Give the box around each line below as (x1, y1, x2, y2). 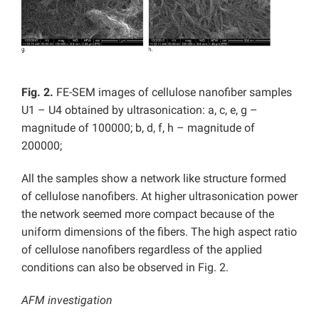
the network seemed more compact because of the (21, 207, 274, 221)
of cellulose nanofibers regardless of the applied (21, 243, 262, 257)
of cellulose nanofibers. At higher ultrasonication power (21, 189, 298, 204)
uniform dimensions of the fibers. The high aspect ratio (21, 225, 297, 239)
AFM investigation (21, 293, 113, 308)
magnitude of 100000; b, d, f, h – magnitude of (21, 121, 255, 135)
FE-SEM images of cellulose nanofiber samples (53, 85, 292, 100)
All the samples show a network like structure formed (21, 172, 286, 186)
